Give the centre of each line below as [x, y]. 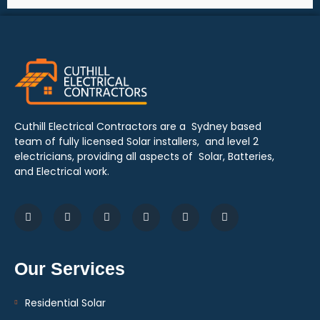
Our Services [70, 269]
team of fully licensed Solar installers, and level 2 [136, 141]
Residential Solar [65, 303]
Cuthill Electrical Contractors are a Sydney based [138, 126]
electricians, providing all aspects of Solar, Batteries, [144, 156]
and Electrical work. [62, 171]
